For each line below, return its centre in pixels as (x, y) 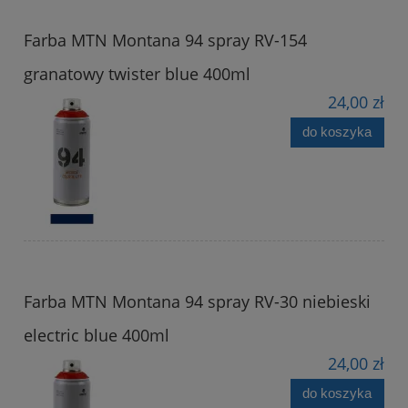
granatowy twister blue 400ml (137, 73)
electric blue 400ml (97, 335)
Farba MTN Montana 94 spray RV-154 (165, 40)
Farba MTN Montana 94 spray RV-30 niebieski (197, 301)
